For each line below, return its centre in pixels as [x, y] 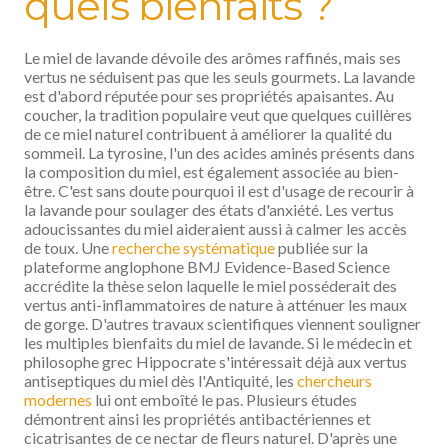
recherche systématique [193, 247]
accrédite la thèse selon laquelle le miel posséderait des [210, 285]
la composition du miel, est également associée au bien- [211, 171]
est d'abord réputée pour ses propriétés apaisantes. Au [209, 95]
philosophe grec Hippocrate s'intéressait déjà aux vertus [215, 361]
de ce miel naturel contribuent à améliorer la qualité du [208, 133]
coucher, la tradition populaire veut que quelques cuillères [218, 114]
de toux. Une [68, 247]
